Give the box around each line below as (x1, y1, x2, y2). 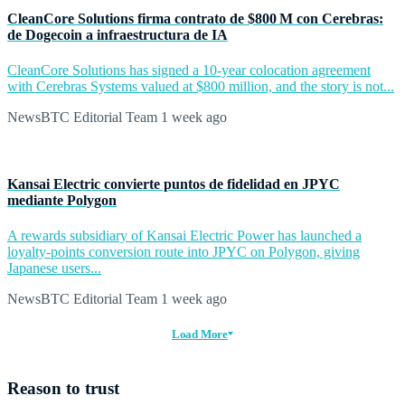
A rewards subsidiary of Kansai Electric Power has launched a (7, 227, 362, 243)
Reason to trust (7, 378, 119, 398)
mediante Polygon (7, 192, 117, 208)
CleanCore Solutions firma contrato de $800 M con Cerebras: (7, 11, 383, 27)
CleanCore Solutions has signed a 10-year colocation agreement (7, 62, 371, 79)
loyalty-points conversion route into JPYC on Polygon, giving (7, 243, 360, 259)
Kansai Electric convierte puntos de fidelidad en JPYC (7, 175, 340, 192)
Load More (171, 326, 229, 341)
